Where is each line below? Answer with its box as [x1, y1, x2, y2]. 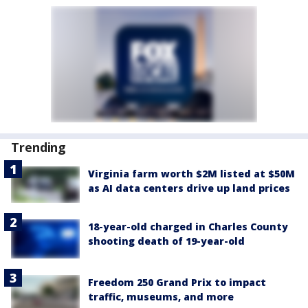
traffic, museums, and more [88, 289, 234, 303]
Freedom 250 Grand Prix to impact [88, 275, 266, 289]
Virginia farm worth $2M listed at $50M [88, 167, 295, 181]
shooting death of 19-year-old [88, 234, 245, 248]
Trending [11, 139, 67, 156]
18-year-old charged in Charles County [88, 220, 288, 234]
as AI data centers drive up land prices [88, 181, 290, 195]
